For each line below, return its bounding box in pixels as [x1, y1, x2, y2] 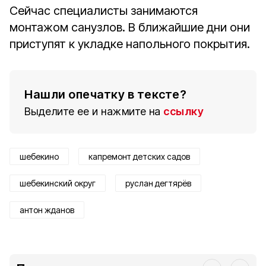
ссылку [163, 105, 204, 118]
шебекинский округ [20, 178, 96, 188]
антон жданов [20, 205, 74, 215]
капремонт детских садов [88, 151, 190, 161]
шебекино [20, 151, 59, 161]
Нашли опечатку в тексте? [24, 87, 186, 102]
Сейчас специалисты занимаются [9, 4, 198, 18]
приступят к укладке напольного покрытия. [9, 37, 250, 51]
